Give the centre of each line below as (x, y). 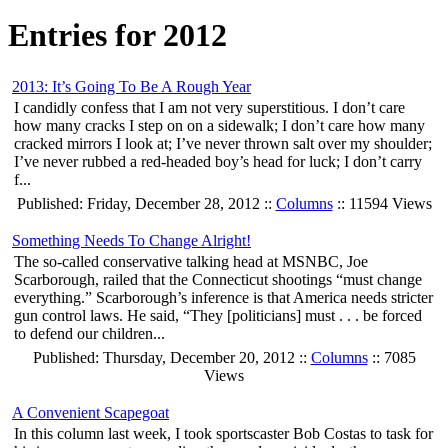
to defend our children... (89, 334)
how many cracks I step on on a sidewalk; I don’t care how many (219, 126)
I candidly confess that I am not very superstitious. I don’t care (209, 108)
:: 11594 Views (382, 204)
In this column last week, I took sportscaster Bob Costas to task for (223, 434)
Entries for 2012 (117, 35)
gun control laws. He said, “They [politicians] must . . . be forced (218, 316)
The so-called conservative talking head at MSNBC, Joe (191, 262)
